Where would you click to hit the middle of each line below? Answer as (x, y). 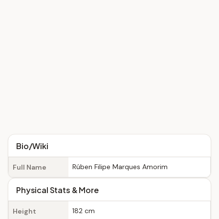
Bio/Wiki (32, 146)
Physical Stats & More (57, 190)
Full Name (30, 167)
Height (24, 211)
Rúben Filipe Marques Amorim (120, 167)
